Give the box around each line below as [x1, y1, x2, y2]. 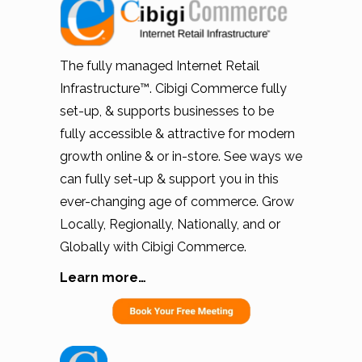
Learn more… [60, 270, 146, 286]
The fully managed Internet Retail [60, 58, 259, 74]
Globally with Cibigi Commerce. [60, 239, 246, 255]
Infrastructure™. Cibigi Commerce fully [60, 81, 287, 97]
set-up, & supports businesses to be [60, 103, 274, 120]
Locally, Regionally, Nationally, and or [60, 217, 280, 233]
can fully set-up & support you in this [60, 171, 279, 187]
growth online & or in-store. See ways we [60, 149, 302, 165]
